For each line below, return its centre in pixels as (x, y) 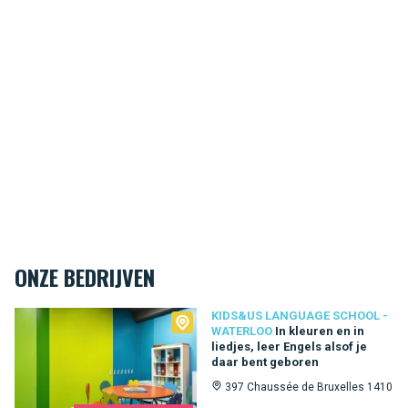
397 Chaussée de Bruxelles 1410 (309, 387)
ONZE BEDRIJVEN (85, 277)
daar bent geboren (265, 362)
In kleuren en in (320, 331)
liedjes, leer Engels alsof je (289, 347)
